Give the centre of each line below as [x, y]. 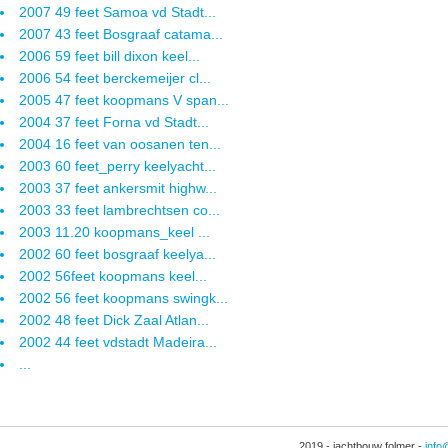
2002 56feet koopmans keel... [113, 276]
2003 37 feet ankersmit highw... [118, 188]
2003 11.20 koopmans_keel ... [114, 232]
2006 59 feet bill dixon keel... [109, 56]
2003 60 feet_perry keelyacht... [117, 166]
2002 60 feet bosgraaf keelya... [117, 254]
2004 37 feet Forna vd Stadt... [114, 122]
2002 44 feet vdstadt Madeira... [118, 342]
